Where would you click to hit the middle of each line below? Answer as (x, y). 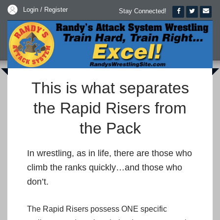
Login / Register (45, 10)
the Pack (110, 128)
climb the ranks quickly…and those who (105, 167)
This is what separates (110, 88)
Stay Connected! (143, 11)
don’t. (38, 181)
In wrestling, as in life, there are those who (110, 153)
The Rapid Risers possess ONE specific (97, 209)
